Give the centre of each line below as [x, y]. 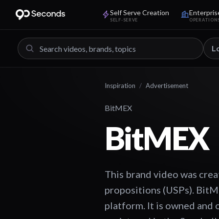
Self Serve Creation [140, 12]
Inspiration [120, 86]
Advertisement [167, 86]
